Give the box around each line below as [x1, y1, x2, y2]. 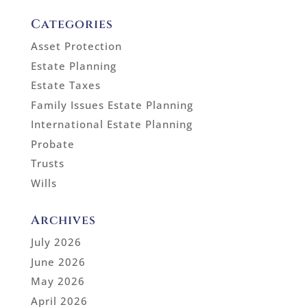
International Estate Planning [30, 117, 193, 132]
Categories [30, 16, 113, 34]
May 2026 [30, 274, 85, 288]
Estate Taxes [30, 78, 101, 93]
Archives [30, 212, 96, 230]
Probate [30, 136, 75, 151]
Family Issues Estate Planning [30, 97, 193, 112]
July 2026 [30, 235, 82, 249]
